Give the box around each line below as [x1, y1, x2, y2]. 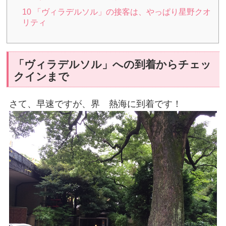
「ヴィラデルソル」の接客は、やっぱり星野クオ [31, 7, 211, 16]
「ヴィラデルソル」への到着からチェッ [14, 58, 212, 70]
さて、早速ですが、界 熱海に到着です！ [9, 98, 182, 109]
